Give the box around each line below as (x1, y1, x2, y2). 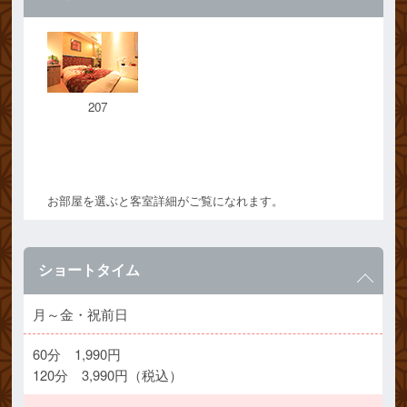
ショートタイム (38, 259, 141, 280)
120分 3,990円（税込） (33, 365, 184, 384)
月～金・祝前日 (33, 304, 129, 323)
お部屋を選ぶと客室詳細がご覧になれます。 (47, 192, 284, 209)
